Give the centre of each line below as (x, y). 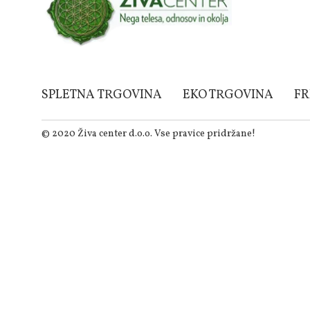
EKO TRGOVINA (228, 95)
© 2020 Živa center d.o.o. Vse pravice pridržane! (148, 134)
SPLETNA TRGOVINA (102, 95)
